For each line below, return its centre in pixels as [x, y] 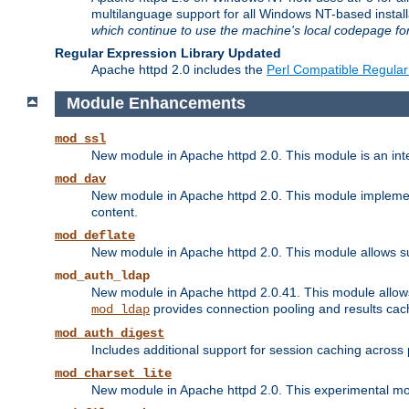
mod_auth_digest [110, 334]
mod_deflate [95, 236]
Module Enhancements [156, 104]
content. [115, 212]
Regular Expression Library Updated [168, 52]
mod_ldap [121, 310]
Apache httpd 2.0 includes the [179, 69]
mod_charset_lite [113, 374]
